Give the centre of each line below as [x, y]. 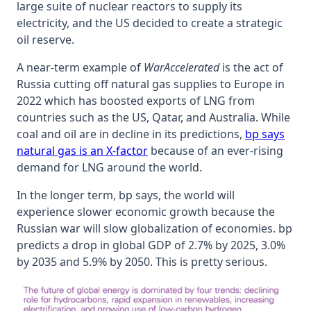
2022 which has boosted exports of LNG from [136, 100]
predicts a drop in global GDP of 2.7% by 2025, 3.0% [151, 245]
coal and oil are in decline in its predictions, [131, 134]
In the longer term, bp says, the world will [126, 195]
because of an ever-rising [216, 150]
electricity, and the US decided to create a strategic [150, 23]
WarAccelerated [182, 67]
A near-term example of [80, 67]
